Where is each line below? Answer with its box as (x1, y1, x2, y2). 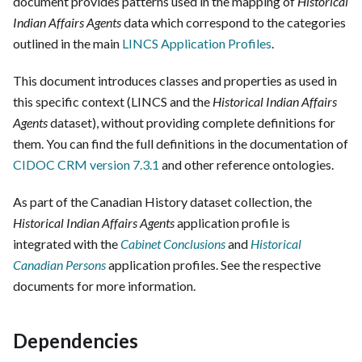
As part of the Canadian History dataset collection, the (13, 194, 312, 210)
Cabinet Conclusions (120, 236, 225, 252)
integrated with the (13, 236, 120, 252)
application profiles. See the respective (106, 257, 321, 273)
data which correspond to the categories (121, 15, 346, 31)
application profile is (175, 215, 290, 231)
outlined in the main (13, 36, 122, 52)
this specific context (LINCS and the (13, 94, 213, 110)
